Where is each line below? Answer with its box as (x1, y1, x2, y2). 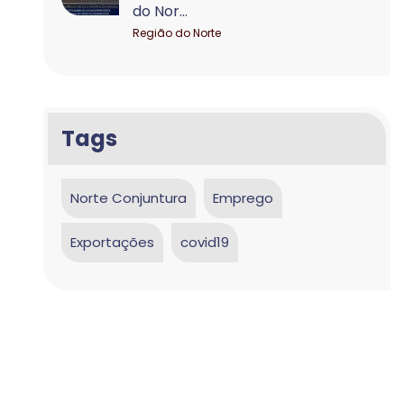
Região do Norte (133, 25, 222, 41)
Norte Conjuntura (70, 188, 188, 207)
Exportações (70, 233, 155, 252)
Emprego (213, 188, 274, 207)
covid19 (180, 233, 230, 252)
